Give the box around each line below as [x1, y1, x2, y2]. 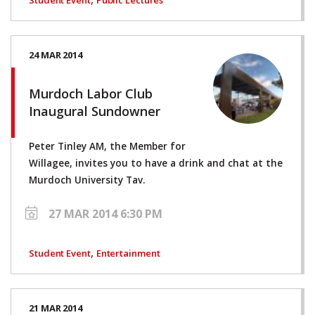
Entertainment [96, 246, 160, 259]
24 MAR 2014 [29, 48, 82, 61]
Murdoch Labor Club [29, 84, 153, 102]
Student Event [29, 246, 91, 259]
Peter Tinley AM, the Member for [29, 139, 186, 153]
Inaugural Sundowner [29, 102, 160, 120]
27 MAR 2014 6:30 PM [49, 205, 162, 221]
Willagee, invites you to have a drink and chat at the [29, 156, 283, 169]
